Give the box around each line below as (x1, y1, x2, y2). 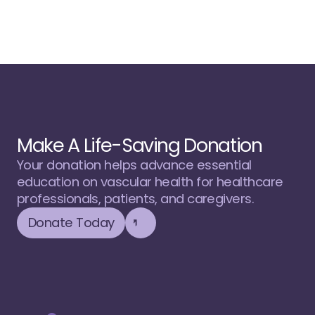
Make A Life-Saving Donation (17, 132, 262, 158)
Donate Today (28, 214, 115, 231)
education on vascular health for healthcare (17, 173, 283, 191)
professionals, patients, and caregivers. (17, 190, 255, 207)
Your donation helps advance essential (17, 156, 252, 174)
